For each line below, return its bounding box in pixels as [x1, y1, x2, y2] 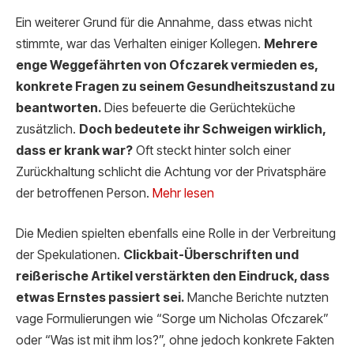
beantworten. [16, 100, 101, 115]
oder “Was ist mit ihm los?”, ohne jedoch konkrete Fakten [16, 333, 334, 348]
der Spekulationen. [16, 247, 123, 263]
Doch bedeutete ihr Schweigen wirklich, [79, 121, 326, 137]
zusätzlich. [16, 121, 79, 137]
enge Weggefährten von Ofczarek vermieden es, [16, 57, 318, 73]
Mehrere [264, 36, 318, 51]
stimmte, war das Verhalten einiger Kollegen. [16, 36, 264, 51]
